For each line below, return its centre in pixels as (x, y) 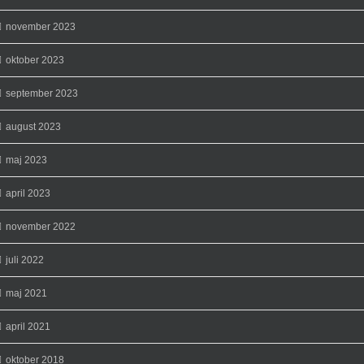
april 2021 (28, 326)
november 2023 (41, 26)
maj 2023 (26, 160)
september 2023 (42, 93)
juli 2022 (25, 260)
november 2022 (41, 226)
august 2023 (33, 126)
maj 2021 (26, 293)
